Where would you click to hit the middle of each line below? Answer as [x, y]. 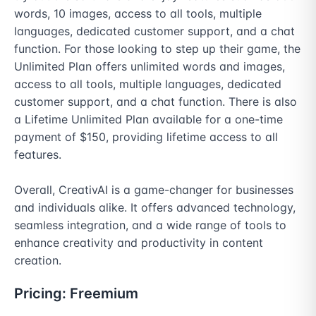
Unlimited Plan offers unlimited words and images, [150, 66]
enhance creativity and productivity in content [139, 243]
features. [38, 154]
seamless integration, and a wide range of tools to [150, 225]
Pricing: [42, 293]
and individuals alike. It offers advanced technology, [155, 207]
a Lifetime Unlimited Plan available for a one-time [148, 119]
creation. [38, 260]
